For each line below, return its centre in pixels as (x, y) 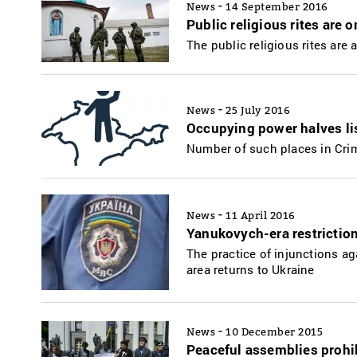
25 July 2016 (258, 110)
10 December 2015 (274, 332)
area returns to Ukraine (251, 270)
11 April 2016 (261, 216)
